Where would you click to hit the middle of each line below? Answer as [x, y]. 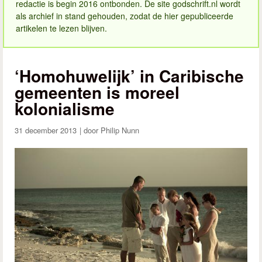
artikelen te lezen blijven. [61, 28]
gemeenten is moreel [97, 92]
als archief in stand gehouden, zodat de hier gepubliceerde [125, 15]
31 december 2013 [46, 130]
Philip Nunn [120, 130]
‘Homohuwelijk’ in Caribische [129, 75]
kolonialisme [65, 108]
